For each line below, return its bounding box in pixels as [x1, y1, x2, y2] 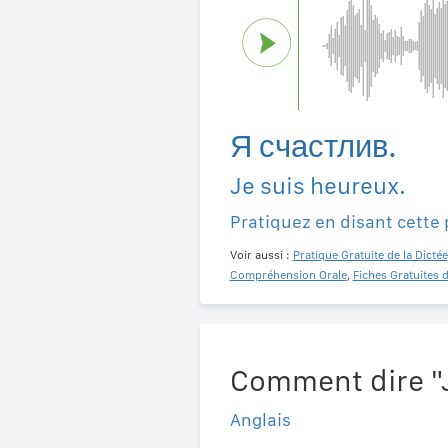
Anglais [229, 408, 291, 430]
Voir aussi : [229, 247, 293, 262]
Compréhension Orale [229, 267, 347, 282]
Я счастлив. [229, 127, 397, 164]
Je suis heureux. [229, 170, 406, 200]
